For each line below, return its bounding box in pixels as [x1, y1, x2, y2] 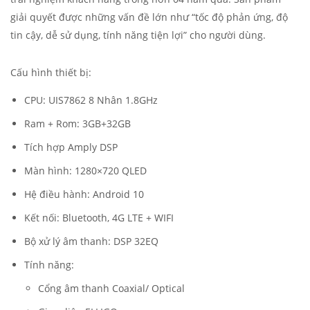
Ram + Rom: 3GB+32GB [24, 117, 131, 131]
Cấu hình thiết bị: [10, 66, 91, 80]
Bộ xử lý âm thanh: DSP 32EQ [24, 235, 158, 248]
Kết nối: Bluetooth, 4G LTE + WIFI [24, 211, 174, 225]
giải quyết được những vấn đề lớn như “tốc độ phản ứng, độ [10, 10, 288, 24]
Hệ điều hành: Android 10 [24, 188, 144, 201]
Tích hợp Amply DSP [24, 140, 118, 154]
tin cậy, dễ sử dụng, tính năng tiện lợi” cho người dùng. [10, 28, 266, 42]
